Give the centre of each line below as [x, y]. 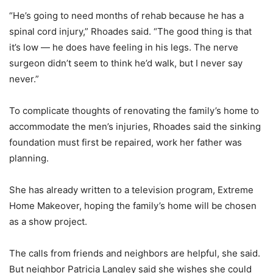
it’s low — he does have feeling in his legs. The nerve [124, 47]
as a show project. [48, 222]
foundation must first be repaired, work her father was [126, 142]
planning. [29, 158]
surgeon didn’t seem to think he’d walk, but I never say [126, 63]
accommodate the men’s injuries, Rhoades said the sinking [135, 126]
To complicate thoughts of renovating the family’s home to [134, 111]
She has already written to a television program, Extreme [131, 190]
